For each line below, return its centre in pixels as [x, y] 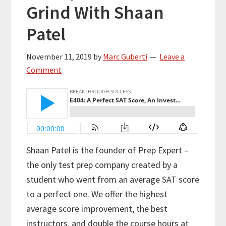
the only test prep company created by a [102, 165]
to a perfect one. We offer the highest [97, 194]
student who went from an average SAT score [113, 180]
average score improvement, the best [97, 209]
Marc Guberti [125, 57]
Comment [44, 70]
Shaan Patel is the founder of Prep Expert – [108, 150]
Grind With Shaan [95, 13]
